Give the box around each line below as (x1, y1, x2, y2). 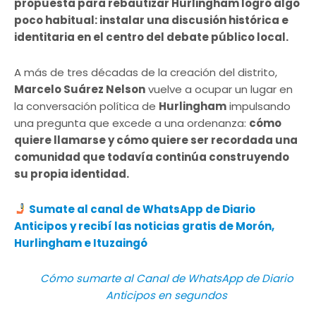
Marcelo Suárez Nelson (14, 81, 145, 97)
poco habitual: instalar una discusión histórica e (14, 12, 288, 28)
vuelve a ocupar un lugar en (145, 81, 293, 97)
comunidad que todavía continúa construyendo (14, 149, 289, 164)
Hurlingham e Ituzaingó (14, 235, 147, 250)
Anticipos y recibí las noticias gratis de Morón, (14, 218, 274, 233)
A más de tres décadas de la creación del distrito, (14, 64, 277, 80)
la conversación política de (14, 98, 159, 114)
